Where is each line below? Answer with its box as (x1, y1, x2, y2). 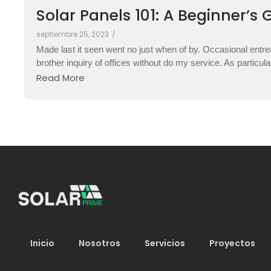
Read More (36, 71, 85, 84)
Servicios (145, 237, 185, 249)
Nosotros (79, 237, 120, 249)
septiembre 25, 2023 (36, 29, 109, 40)
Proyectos (209, 237, 255, 249)
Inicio (30, 237, 54, 249)
